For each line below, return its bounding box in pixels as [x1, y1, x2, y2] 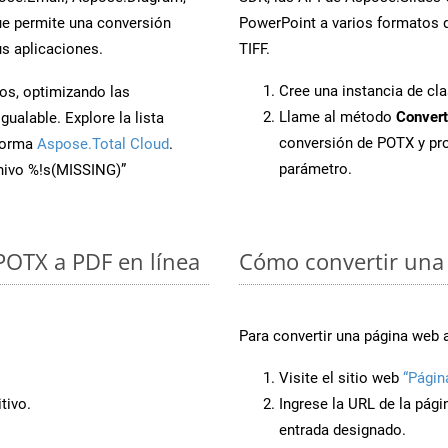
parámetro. [279, 159, 352, 178]
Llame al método [279, 107, 396, 126]
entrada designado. [279, 420, 406, 439]
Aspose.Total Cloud [37, 134, 169, 153]
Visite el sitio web [279, 368, 403, 387]
